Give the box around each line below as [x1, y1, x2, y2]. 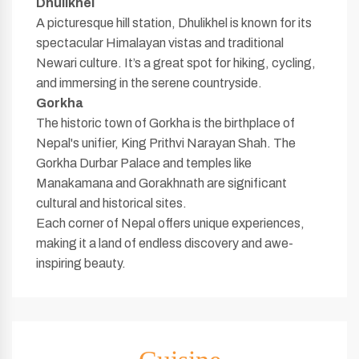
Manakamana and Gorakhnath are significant [36, 176, 287, 190]
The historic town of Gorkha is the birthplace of [36, 116, 295, 130]
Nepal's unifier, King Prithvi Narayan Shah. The [36, 136, 296, 150]
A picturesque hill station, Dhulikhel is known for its [36, 16, 312, 30]
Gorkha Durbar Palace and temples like [36, 156, 252, 170]
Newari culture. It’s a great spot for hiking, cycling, [36, 56, 316, 70]
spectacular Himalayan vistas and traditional [36, 36, 284, 50]
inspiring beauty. [36, 256, 126, 270]
